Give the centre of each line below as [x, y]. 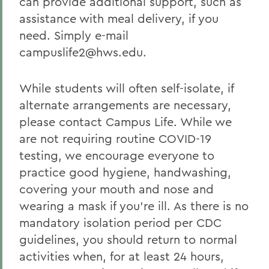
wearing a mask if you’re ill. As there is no [134, 206]
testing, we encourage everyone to [117, 155]
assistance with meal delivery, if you [119, 18]
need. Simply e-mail [74, 35]
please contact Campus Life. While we [125, 122]
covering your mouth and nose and [116, 189]
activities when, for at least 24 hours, [122, 256]
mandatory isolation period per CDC [120, 222]
